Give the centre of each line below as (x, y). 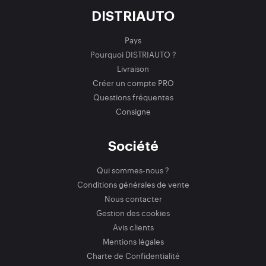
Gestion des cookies (133, 213)
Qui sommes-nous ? (133, 170)
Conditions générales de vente (133, 185)
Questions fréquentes (133, 97)
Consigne (133, 112)
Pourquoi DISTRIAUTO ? (133, 55)
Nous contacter (133, 199)
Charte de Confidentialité (133, 256)
